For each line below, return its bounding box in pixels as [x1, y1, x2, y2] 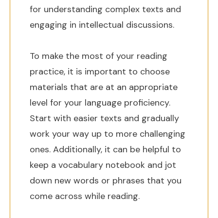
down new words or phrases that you [30, 175, 182, 186]
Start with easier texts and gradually [30, 112, 179, 124]
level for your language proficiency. [30, 97, 170, 109]
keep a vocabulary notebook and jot [30, 159, 176, 171]
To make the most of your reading [30, 50, 167, 62]
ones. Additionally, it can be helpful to [30, 144, 181, 155]
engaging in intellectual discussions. [30, 19, 174, 31]
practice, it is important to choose [30, 66, 170, 77]
